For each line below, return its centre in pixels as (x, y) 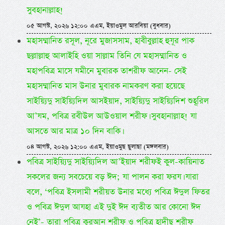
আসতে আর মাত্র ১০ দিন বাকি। (74, 132)
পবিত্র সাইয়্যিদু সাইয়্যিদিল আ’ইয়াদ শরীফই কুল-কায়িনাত (115, 162)
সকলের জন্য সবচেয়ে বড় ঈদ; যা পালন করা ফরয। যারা (112, 177)
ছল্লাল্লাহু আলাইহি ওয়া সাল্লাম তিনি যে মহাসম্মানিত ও (106, 56)
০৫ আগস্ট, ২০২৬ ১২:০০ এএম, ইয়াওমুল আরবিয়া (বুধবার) (98, 26)
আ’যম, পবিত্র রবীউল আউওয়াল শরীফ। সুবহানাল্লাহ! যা (111, 117)
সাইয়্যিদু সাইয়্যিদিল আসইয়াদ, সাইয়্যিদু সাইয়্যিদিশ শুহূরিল (118, 101)
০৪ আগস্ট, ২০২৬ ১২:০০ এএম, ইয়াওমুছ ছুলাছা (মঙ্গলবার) (97, 147)
